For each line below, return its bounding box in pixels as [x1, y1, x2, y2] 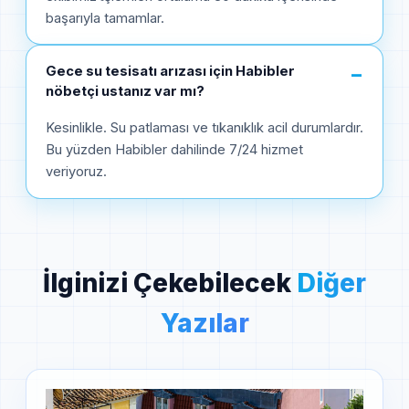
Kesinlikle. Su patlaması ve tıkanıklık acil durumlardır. [46, 119, 363, 136]
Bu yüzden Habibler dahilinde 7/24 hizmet [46, 141, 303, 158]
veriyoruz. [46, 163, 107, 180]
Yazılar [160, 307, 249, 339]
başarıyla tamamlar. [46, 9, 164, 26]
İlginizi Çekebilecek [43, 267, 297, 299]
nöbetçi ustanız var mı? [46, 83, 204, 100]
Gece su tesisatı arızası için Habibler [46, 63, 295, 80]
